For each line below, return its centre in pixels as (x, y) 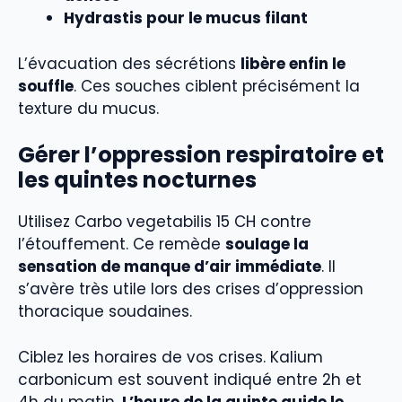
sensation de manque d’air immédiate (170, 267)
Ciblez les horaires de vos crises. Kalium (170, 357)
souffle (46, 86)
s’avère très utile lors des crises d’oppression (191, 289)
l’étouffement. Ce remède (122, 245)
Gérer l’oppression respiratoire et (201, 155)
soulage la (267, 245)
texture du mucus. (88, 108)
